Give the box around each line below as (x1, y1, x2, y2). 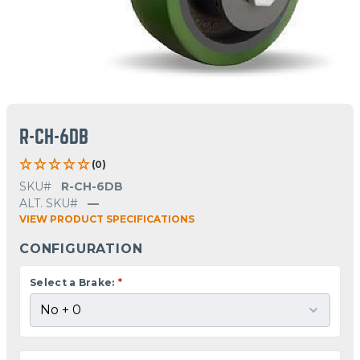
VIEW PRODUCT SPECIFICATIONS (19, 212, 194, 225)
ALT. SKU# (19, 195, 78, 211)
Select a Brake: (30, 276, 115, 288)
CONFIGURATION (19, 240, 143, 256)
